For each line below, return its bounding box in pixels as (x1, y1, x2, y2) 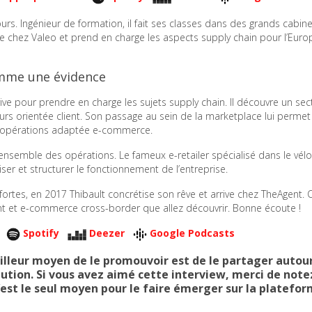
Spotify (23, 226, 59, 240)
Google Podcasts (150, 226, 235, 240)
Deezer (89, 226, 125, 240)
